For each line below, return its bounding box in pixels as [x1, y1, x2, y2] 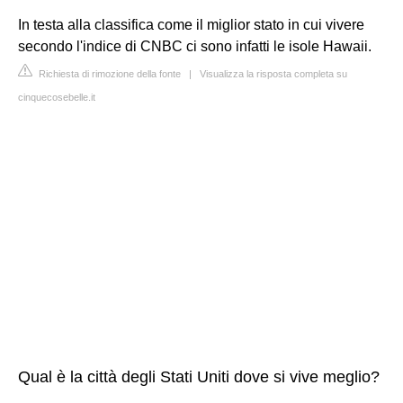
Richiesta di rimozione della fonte [36, 68, 181, 79]
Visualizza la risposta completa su [200, 68, 347, 79]
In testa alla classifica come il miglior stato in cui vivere [18, 17, 364, 32]
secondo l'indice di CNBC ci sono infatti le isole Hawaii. [18, 39, 372, 54]
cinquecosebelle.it [18, 92, 95, 103]
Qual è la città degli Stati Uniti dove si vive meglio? [18, 368, 380, 386]
